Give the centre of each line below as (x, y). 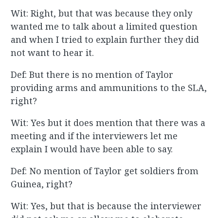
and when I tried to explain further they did (105, 40)
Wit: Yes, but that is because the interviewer (106, 206)
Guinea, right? (42, 184)
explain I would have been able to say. (92, 149)
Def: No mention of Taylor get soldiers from (105, 171)
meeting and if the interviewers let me (94, 136)
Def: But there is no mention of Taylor (92, 75)
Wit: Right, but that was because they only (102, 13)
